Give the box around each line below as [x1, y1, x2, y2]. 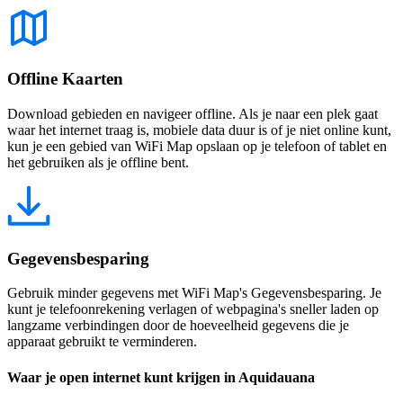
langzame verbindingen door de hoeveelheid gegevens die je [7, 318, 349, 334]
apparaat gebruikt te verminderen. [7, 334, 197, 350]
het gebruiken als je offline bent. [7, 155, 189, 170]
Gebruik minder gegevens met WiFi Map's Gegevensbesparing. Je [7, 285, 381, 301]
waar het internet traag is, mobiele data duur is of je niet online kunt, [7, 122, 391, 138]
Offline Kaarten [7, 69, 123, 89]
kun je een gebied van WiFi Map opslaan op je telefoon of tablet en [7, 139, 387, 154]
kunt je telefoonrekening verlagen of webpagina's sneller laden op [7, 301, 379, 318]
